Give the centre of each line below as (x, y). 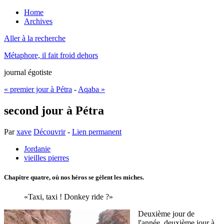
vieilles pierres (46, 157)
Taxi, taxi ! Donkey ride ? (68, 197)
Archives (38, 21)
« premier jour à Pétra (38, 89)
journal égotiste (28, 72)
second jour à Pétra (54, 110)
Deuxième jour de (166, 214)
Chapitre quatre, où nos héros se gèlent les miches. (74, 177)
